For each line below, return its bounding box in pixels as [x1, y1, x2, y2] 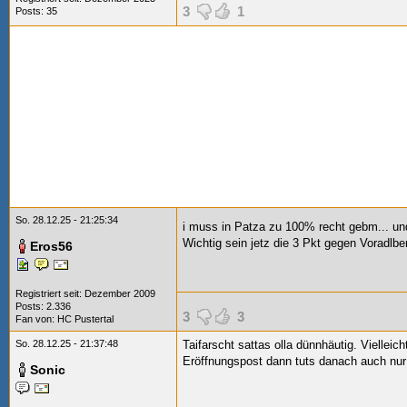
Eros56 [30, 239, 73, 253]
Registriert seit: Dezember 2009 [15, 288, 155, 299]
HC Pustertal [57, 313, 114, 324]
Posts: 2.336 [15, 301, 71, 312]
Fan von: [15, 313, 57, 324]
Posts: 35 [15, 5, 57, 16]
